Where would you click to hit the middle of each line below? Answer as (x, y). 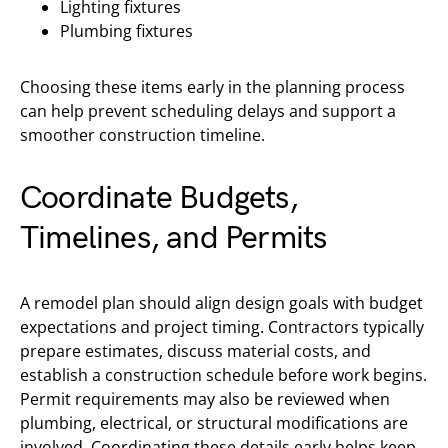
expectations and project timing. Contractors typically (222, 327)
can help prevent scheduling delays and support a (208, 111)
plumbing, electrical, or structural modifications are (214, 423)
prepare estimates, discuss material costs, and (195, 351)
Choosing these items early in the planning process (212, 87)
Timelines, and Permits (173, 238)
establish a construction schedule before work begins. (223, 375)
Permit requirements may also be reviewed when (205, 399)
